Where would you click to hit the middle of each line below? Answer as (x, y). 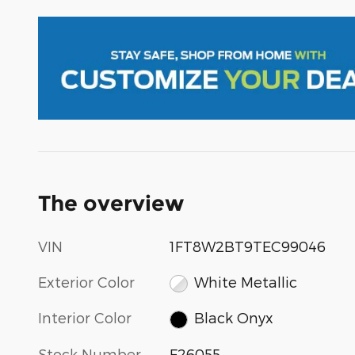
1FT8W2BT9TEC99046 (248, 246)
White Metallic (245, 281)
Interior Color (85, 318)
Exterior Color (86, 281)
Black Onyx (233, 318)
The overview (111, 203)
